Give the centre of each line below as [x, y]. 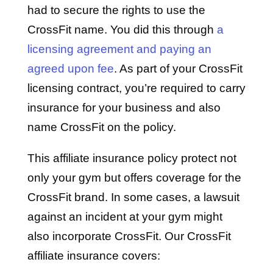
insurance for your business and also [124, 108]
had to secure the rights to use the [116, 10]
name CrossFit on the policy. [101, 127]
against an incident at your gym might [125, 217]
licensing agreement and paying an [119, 49]
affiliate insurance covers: [94, 256]
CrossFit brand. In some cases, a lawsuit [133, 197]
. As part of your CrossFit [178, 69]
